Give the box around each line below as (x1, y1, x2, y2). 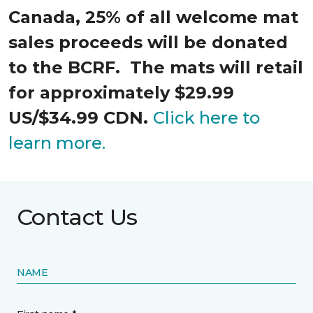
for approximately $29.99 (8, 82, 234, 103)
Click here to (153, 108, 260, 128)
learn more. (8, 133, 105, 153)
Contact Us (17, 203, 138, 231)
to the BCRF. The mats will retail (8, 57, 303, 78)
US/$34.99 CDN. (8, 108, 153, 128)
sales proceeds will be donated (8, 32, 288, 52)
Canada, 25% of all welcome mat (8, 7, 298, 27)
